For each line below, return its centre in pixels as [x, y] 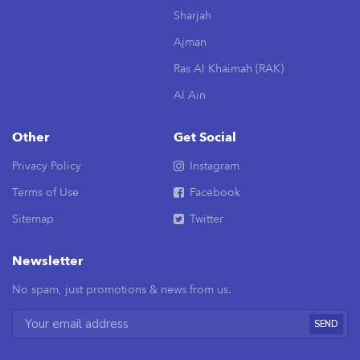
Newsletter [47, 261]
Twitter [206, 219]
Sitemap [33, 219]
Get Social [205, 137]
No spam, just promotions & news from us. [122, 290]
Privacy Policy [47, 166]
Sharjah [192, 16]
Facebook [215, 192]
